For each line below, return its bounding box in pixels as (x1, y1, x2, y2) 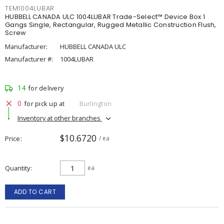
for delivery (28, 83, 63, 92)
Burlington (79, 98, 111, 108)
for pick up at (24, 98, 65, 108)
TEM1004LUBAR (5, 4, 54, 12)
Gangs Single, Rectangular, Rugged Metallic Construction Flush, (5, 20, 216, 29)
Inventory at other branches (17, 113, 102, 122)
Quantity (5, 163, 30, 172)
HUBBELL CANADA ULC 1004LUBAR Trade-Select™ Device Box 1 (5, 12, 205, 21)
